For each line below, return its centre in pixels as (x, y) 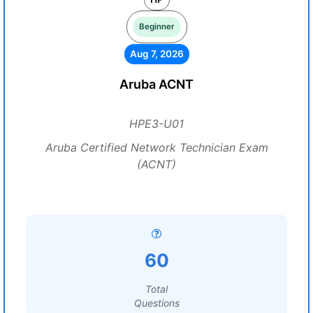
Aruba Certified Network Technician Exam (156, 147)
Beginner (156, 27)
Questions (156, 303)
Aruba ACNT (156, 84)
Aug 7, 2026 (156, 54)
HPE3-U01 (156, 124)
